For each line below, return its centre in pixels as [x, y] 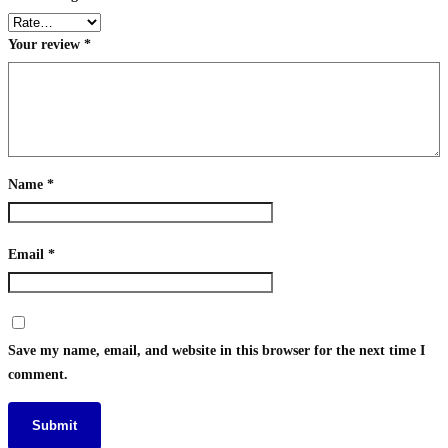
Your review [46, 44]
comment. [38, 374]
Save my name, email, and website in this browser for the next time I [216, 350]
